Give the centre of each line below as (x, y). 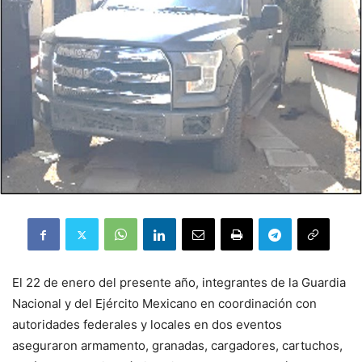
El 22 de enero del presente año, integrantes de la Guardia (179, 283)
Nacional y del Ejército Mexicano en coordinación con (164, 304)
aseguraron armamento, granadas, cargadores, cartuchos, (177, 346)
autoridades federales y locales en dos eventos (147, 325)
